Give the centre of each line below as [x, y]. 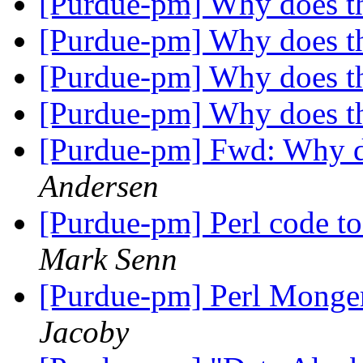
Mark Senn [108, 259]
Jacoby [84, 332]
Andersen [99, 186]
